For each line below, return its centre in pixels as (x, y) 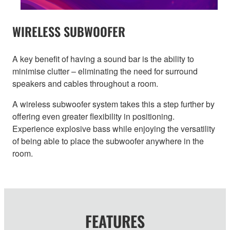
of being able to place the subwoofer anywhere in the (108, 141)
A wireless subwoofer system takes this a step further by (113, 104)
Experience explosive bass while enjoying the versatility (114, 129)
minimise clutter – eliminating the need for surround (105, 71)
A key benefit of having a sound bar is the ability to (103, 59)
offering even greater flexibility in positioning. (93, 117)
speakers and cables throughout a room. (85, 84)
